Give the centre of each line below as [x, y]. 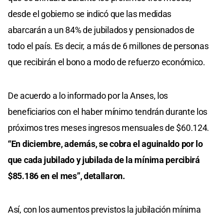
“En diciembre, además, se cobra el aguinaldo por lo [105, 144]
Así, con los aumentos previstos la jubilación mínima [104, 209]
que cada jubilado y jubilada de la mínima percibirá [104, 160]
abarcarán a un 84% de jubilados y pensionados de [101, 30]
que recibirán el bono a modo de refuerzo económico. [107, 62]
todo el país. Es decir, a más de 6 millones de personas [108, 46]
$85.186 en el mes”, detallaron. [66, 176]
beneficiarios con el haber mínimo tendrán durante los [108, 111]
